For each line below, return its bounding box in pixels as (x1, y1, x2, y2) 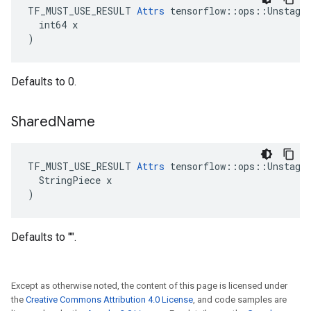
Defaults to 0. (11, 75, 76, 88)
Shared (11, 113, 56, 131)
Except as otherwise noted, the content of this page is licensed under (11, 280, 287, 291)
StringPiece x (28, 174, 112, 187)
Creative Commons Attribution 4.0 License (26, 294, 193, 305)
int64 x (28, 18, 78, 31)
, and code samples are (193, 294, 287, 305)
